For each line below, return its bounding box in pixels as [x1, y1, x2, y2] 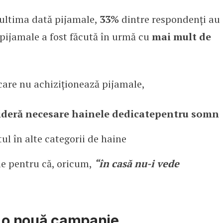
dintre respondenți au [118, 12, 220, 26]
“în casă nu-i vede [94, 156, 179, 170]
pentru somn [154, 107, 219, 120]
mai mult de [151, 29, 211, 43]
